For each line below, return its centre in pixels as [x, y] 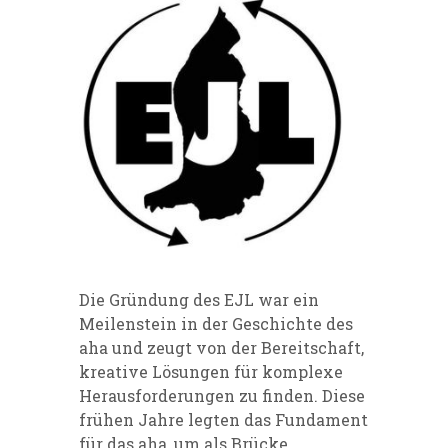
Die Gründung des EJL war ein [199, 299]
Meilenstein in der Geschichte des [216, 323]
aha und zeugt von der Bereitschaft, [221, 347]
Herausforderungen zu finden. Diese [222, 395]
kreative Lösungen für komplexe [211, 371]
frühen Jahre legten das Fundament [223, 419]
